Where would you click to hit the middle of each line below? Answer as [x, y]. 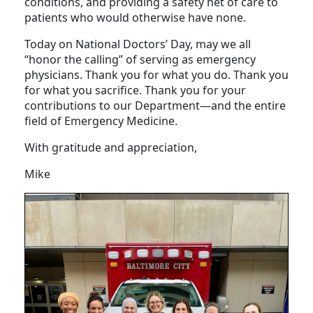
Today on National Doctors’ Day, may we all [138, 60]
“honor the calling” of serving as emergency [140, 75]
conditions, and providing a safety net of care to [151, 18]
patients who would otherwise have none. [135, 33]
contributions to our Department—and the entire [155, 121]
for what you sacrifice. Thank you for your [135, 106]
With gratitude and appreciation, [111, 163]
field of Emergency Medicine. [101, 137]
